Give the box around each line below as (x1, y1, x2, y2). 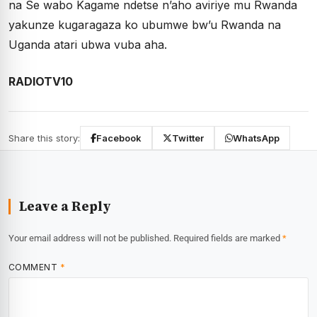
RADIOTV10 (8, 74, 73, 88)
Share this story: (8, 132, 80, 144)
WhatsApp (233, 132, 279, 144)
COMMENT (8, 262, 60, 272)
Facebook (96, 132, 142, 144)
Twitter (172, 132, 204, 144)
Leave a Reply (19, 197, 111, 215)
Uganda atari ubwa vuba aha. (8, 38, 167, 52)
